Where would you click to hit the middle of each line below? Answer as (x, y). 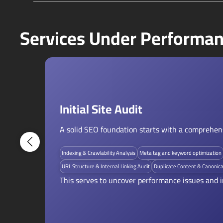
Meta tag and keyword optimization (180, 153)
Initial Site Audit (101, 109)
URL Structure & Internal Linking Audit (106, 166)
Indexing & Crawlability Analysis (99, 153)
